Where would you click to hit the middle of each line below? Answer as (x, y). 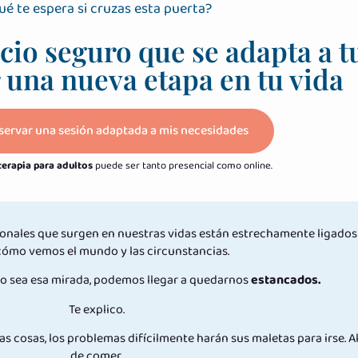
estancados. (285, 280)
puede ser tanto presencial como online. (182, 166)
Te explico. (97, 309)
